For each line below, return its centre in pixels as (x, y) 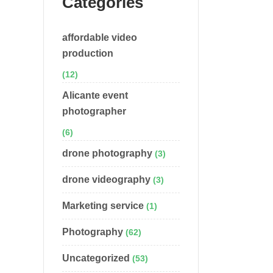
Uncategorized (96, 258)
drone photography (107, 153)
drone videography (106, 179)
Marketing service (103, 206)
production (88, 53)
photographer (94, 111)
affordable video (100, 37)
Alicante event (95, 95)
